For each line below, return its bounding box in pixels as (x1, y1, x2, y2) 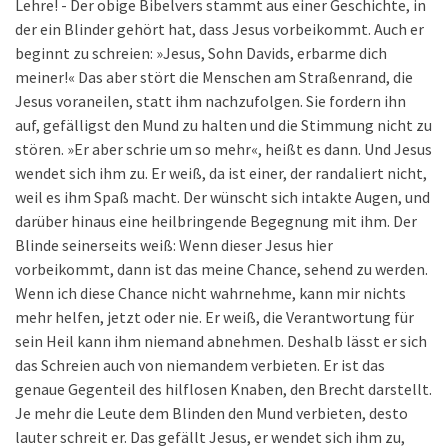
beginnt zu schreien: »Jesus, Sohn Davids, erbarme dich (15, 43, 387, 63)
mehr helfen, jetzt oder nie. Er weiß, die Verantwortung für (15, 307, 414, 327)
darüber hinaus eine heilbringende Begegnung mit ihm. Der (15, 211, 417, 231)
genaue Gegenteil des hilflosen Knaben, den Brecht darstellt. (15, 379, 432, 399)
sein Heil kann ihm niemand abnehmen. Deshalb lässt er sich (15, 331, 427, 351)
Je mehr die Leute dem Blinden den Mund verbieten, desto (15, 403, 408, 423)
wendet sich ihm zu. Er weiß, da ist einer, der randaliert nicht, (15, 163, 427, 183)
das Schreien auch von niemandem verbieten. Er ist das (15, 355, 385, 375)
